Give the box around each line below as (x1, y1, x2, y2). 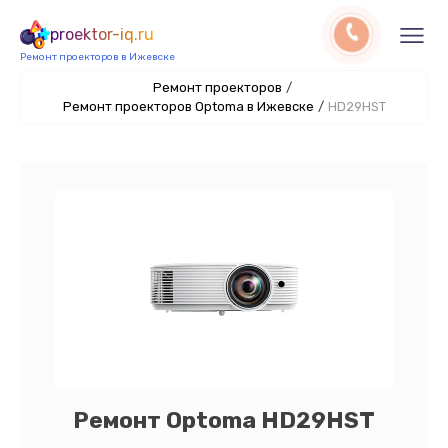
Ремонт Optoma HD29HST (73, 406, 375, 434)
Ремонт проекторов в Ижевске (20, 51, 175, 63)
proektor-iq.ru (50, 25, 154, 44)
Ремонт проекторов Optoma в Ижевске (62, 99, 314, 114)
